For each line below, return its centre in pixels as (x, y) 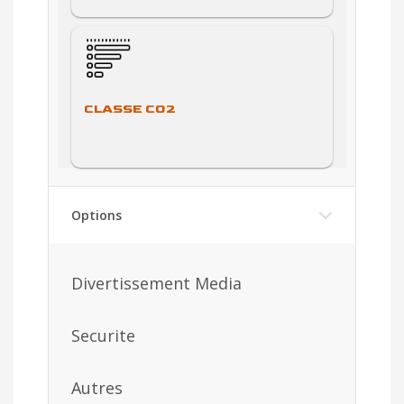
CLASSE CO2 (130, 108)
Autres (97, 387)
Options (96, 215)
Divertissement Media (156, 283)
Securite (103, 335)
